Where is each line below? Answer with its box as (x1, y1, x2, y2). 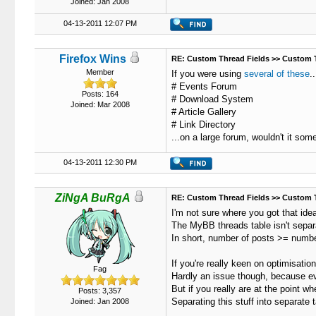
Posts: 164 (81, 90, 119, 98)
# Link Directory (171, 119, 236, 130)
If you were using (171, 68, 244, 79)
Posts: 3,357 (78, 286, 121, 295)
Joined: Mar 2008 (70, 100, 130, 109)
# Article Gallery (171, 107, 236, 117)
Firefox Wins (59, 53, 126, 65)
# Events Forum (171, 81, 237, 92)
